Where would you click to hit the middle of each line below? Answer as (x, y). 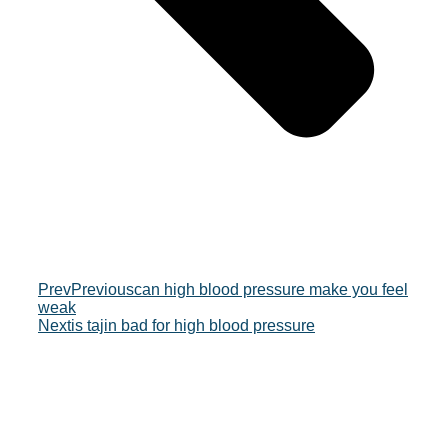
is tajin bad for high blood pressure (193, 326)
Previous (102, 290)
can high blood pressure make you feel (271, 290)
